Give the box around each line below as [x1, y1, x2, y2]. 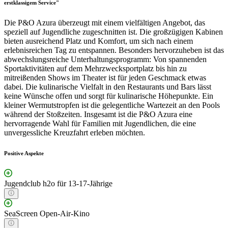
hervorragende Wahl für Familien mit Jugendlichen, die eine [4, 119, 196, 128]
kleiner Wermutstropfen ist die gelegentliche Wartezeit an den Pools [4, 100, 220, 109]
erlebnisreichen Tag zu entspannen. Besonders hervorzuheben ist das [4, 45, 224, 54]
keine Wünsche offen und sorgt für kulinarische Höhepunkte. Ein [4, 91, 213, 100]
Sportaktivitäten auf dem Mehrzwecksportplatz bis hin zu [4, 64, 187, 73]
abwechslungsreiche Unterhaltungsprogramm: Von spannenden [4, 54, 207, 64]
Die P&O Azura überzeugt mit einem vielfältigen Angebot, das [4, 18, 205, 27]
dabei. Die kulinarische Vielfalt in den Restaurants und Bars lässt [4, 82, 211, 91]
